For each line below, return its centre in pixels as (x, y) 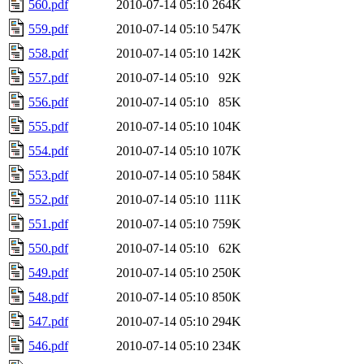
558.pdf (48, 53)
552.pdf (48, 199)
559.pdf (48, 28)
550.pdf (48, 248)
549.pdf (48, 272)
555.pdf (48, 126)
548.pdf (48, 297)
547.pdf (48, 321)
